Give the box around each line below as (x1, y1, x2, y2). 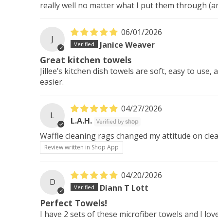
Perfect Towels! (40, 197, 107, 209)
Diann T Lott (100, 182, 149, 193)
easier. (40, 76, 64, 87)
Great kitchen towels (40, 54, 131, 66)
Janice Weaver (100, 39, 155, 50)
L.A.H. (71, 115, 92, 127)
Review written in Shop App (44, 143, 119, 151)
